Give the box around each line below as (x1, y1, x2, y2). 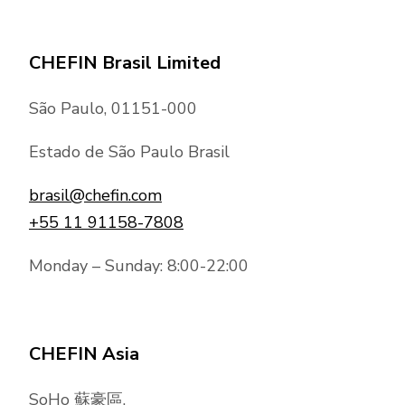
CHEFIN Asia (29, 342, 139, 367)
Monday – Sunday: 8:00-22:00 (29, 255, 249, 278)
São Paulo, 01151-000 (29, 98, 197, 120)
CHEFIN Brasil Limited (29, 51, 221, 76)
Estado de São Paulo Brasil (29, 141, 230, 164)
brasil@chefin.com (29, 184, 162, 207)
